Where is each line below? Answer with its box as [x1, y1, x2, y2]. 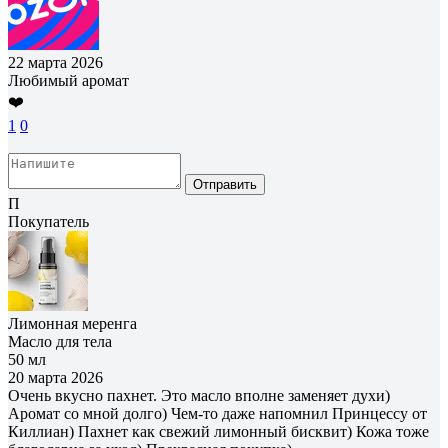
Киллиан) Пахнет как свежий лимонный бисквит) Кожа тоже [8, 422, 429, 440]
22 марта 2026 [8, 53, 103, 71]
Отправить [193, 176, 257, 192]
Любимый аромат [8, 71, 129, 89]
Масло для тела [8, 332, 112, 350]
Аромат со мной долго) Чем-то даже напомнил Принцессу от [8, 404, 427, 422]
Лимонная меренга [8, 314, 137, 332]
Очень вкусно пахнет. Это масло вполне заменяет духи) [8, 386, 390, 404]
